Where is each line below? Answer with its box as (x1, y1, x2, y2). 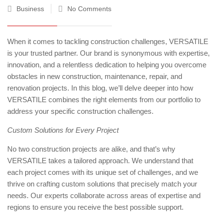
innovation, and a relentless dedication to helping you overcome (7, 61, 206, 69)
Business (16, 5, 44, 13)
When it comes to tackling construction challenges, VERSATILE (7, 37, 208, 46)
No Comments (67, 5, 111, 13)
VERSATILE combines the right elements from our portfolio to (7, 95, 201, 104)
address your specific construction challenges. (7, 107, 154, 115)
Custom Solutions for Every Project (7, 126, 119, 134)
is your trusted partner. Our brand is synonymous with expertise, (7, 49, 210, 57)
